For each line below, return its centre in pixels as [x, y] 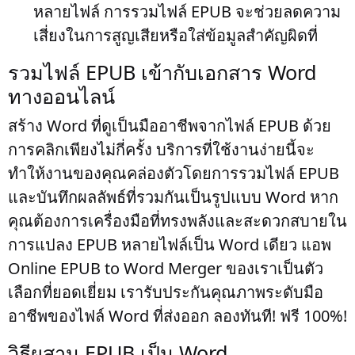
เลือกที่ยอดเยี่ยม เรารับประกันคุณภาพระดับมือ [166, 292]
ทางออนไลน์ [61, 96]
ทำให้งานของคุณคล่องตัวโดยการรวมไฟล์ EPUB [174, 173]
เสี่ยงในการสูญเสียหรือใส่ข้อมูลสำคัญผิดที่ [176, 35]
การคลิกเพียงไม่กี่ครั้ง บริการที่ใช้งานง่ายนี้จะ [161, 149]
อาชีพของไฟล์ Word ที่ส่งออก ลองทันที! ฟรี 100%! [177, 316]
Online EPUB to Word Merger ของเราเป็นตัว [166, 268]
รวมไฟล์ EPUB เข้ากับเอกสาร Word [162, 72]
